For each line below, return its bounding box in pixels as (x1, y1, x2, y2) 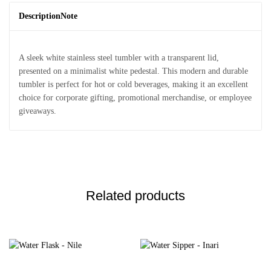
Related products (86, 188, 185, 203)
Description (19, 11, 60, 21)
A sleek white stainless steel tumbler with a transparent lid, (19, 53, 219, 62)
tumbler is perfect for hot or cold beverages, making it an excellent (19, 80, 248, 89)
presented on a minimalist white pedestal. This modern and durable (19, 67, 248, 76)
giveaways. (19, 106, 56, 116)
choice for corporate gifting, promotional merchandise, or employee (19, 93, 252, 102)
